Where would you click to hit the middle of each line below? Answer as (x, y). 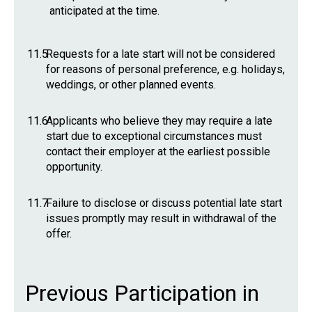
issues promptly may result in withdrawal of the (161, 218)
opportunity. (74, 167)
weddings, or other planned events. (131, 85)
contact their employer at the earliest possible (158, 151)
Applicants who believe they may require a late (159, 121)
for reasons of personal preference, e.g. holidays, (165, 69)
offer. (59, 234)
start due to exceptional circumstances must (154, 136)
